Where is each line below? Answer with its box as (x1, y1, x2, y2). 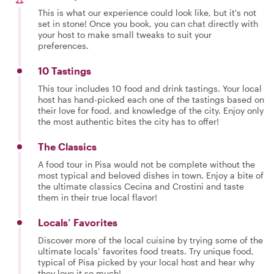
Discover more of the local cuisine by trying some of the (38, 234, 263, 245)
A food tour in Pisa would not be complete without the (38, 158, 255, 169)
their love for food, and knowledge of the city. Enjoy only (38, 105, 264, 116)
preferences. (38, 40, 89, 51)
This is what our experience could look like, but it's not (38, 7, 256, 18)
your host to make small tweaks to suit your (38, 29, 212, 40)
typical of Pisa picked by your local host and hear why (38, 256, 254, 267)
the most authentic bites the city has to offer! (38, 116, 219, 127)
